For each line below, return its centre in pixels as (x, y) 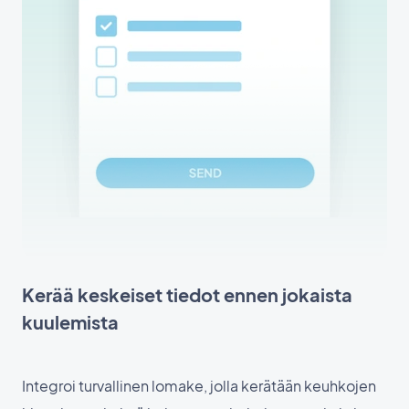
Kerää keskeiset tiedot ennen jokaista (187, 294)
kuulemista (70, 321)
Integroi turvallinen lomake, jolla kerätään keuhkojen (199, 385)
